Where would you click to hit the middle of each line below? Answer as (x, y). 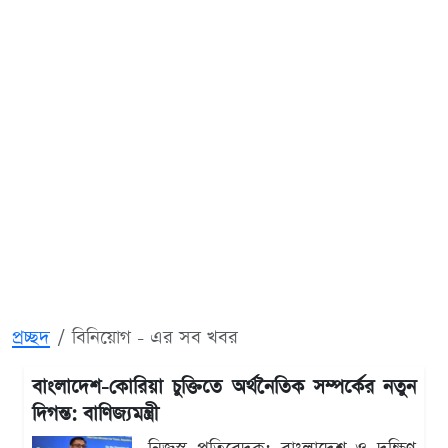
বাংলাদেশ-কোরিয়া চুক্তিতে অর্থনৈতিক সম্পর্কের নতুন (224, 388)
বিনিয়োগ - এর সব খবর (155, 338)
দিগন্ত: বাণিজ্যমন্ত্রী (95, 415)
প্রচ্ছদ (31, 338)
